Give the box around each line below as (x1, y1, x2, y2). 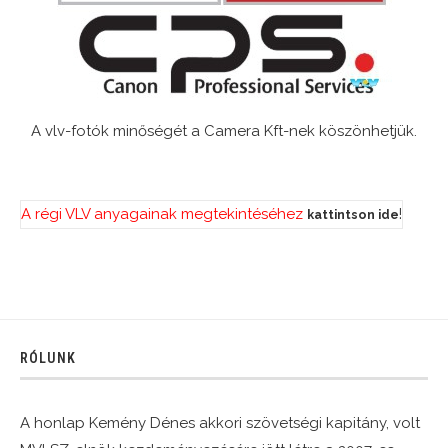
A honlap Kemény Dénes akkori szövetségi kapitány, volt (20, 414, 420, 433)
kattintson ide (307, 207, 399, 223)
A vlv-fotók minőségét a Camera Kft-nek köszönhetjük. (31, 122, 417, 141)
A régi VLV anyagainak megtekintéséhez (21, 205, 303, 224)
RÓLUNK (20, 350, 76, 367)
